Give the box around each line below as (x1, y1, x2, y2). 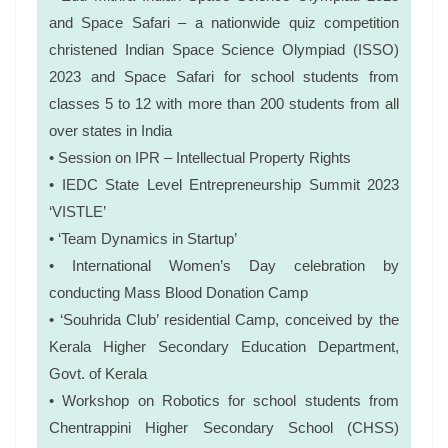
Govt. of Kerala (49, 364, 147, 382)
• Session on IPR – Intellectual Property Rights (49, 148, 351, 166)
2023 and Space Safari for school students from (49, 67, 399, 85)
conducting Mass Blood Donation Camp (49, 283, 308, 301)
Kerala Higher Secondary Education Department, (49, 337, 399, 355)
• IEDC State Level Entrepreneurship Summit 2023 (49, 175, 399, 193)
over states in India (49, 121, 172, 139)
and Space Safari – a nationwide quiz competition (49, 13, 399, 31)
